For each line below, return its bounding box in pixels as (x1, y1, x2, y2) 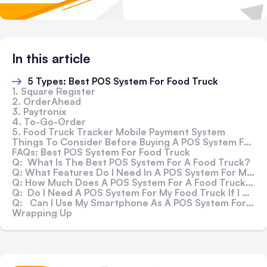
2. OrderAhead (12, 95, 81, 108)
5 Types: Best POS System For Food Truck (27, 75, 218, 88)
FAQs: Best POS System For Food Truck (12, 146, 190, 159)
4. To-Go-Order (12, 116, 88, 128)
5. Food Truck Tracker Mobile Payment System (12, 126, 228, 138)
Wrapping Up (12, 207, 72, 219)
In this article (12, 50, 90, 67)
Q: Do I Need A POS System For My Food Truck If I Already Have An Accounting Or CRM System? (12, 187, 242, 199)
